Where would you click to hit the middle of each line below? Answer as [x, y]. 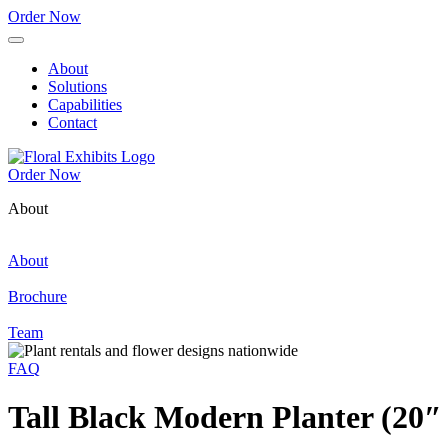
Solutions [77, 86]
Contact [72, 122]
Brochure [37, 296]
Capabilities [85, 104]
